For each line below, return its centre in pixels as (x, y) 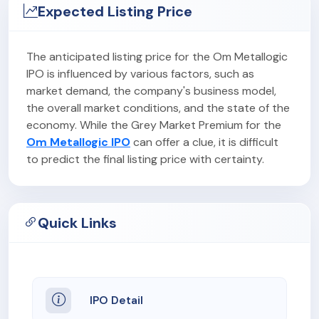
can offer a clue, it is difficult (204, 142)
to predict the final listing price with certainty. (145, 159)
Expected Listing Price (115, 11)
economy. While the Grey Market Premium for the (154, 125)
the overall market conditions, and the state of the (158, 108)
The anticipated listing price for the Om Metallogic (157, 56)
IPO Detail (116, 300)
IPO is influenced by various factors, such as (140, 73)
